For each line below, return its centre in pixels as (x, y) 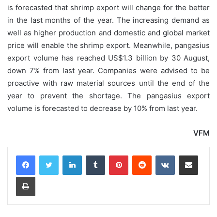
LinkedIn (94, 155)
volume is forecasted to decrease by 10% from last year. (102, 108)
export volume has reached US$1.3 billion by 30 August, (108, 58)
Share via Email (205, 155)
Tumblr (115, 155)
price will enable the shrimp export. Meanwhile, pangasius (108, 45)
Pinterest (142, 155)
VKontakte (190, 155)
